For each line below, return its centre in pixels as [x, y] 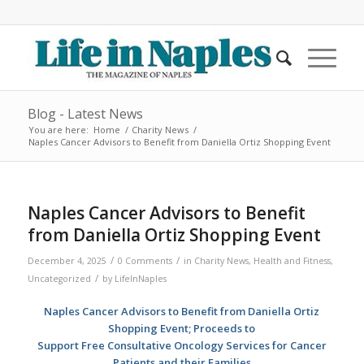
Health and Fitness [292, 261]
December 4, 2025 [67, 261]
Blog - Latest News [85, 114]
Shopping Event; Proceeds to [182, 329]
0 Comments [145, 261]
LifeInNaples [140, 279]
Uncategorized [59, 279]
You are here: [58, 130]
